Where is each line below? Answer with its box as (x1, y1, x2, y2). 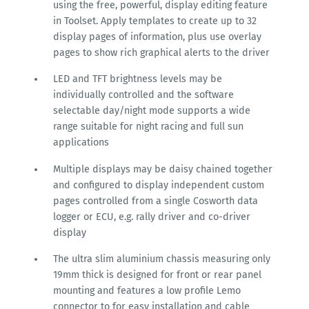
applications (52, 137, 109, 149)
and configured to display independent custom (52, 179, 264, 191)
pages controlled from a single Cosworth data (52, 195, 258, 207)
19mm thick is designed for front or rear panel (52, 269, 261, 281)
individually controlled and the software (52, 89, 234, 101)
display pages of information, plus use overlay (52, 30, 261, 43)
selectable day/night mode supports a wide (52, 105, 250, 117)
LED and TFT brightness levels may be (52, 73, 222, 86)
